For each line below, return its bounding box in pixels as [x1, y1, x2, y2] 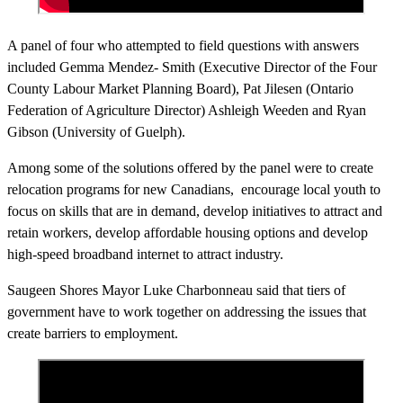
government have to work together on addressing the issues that [7, 303, 366, 319]
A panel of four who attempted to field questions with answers [7, 37, 359, 53]
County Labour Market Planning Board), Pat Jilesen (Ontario [7, 80, 354, 96]
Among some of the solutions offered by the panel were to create [7, 159, 373, 175]
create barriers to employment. [7, 325, 178, 341]
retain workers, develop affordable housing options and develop [7, 224, 368, 240]
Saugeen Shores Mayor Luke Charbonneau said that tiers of [7, 282, 345, 298]
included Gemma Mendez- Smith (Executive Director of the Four [7, 58, 377, 75]
